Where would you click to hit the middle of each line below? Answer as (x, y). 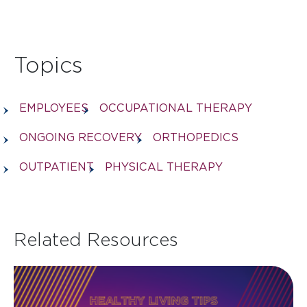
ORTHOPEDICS (196, 137)
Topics (48, 64)
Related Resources (96, 239)
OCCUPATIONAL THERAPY (176, 108)
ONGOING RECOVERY (81, 137)
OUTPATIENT (57, 167)
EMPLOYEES (54, 108)
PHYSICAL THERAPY (164, 167)
